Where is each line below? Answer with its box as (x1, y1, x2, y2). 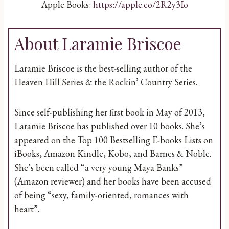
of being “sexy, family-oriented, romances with (14, 189, 189, 201)
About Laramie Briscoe (14, 32, 181, 54)
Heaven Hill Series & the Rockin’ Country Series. (14, 76, 197, 88)
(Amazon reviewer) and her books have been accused (14, 175, 211, 187)
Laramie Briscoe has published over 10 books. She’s (14, 120, 205, 132)
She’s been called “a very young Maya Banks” (14, 162, 183, 173)
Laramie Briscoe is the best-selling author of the (14, 62, 192, 74)
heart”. (14, 203, 39, 215)
